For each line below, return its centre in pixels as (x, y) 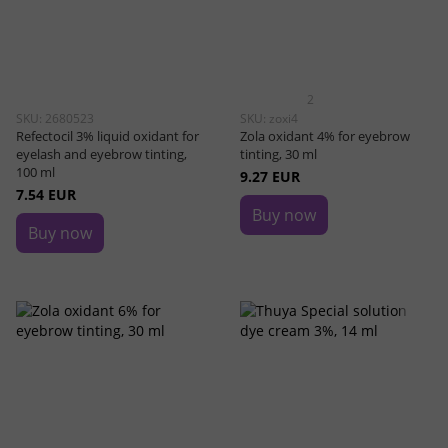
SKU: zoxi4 (269, 118)
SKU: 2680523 (55, 118)
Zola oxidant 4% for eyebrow (325, 136)
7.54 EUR (46, 194)
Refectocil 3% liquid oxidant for (107, 136)
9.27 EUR (270, 176)
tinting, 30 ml (278, 154)
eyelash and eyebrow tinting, (101, 154)
